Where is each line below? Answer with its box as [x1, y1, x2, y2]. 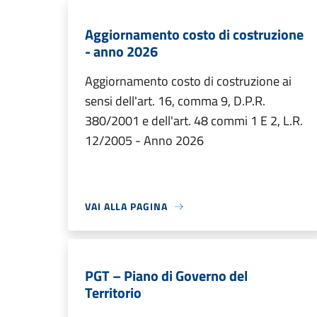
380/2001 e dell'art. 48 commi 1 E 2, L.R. [85, 111, 303, 130]
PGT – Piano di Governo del [85, 265, 248, 287]
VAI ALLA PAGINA [85, 199, 168, 214]
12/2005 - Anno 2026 [85, 131, 204, 150]
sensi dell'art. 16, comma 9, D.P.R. [85, 91, 265, 110]
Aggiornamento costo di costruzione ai [85, 71, 292, 91]
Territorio [85, 282, 142, 304]
